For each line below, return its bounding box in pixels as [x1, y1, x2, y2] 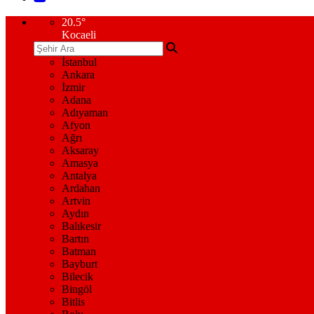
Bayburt [62, 258, 97, 270]
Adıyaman [62, 107, 108, 118]
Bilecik [62, 271, 93, 282]
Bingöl [62, 283, 92, 295]
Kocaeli [62, 29, 96, 41]
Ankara [62, 69, 95, 81]
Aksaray [62, 144, 99, 156]
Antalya [62, 170, 97, 182]
